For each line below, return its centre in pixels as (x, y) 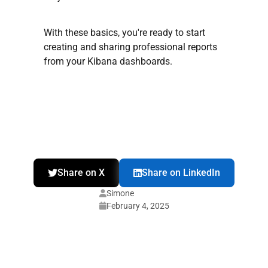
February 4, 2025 (138, 206)
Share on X (81, 172)
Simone (120, 193)
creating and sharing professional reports (130, 47)
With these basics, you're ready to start (124, 32)
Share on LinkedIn (181, 172)
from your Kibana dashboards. (108, 61)
